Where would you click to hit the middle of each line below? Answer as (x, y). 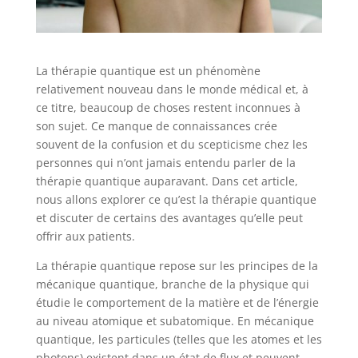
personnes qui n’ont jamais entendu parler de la (165, 162)
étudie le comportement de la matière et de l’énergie (177, 302)
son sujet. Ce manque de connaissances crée (156, 125)
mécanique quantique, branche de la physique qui (172, 284)
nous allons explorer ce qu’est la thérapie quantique (176, 199)
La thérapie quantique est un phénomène (148, 70)
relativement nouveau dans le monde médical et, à (172, 89)
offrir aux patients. (85, 236)
